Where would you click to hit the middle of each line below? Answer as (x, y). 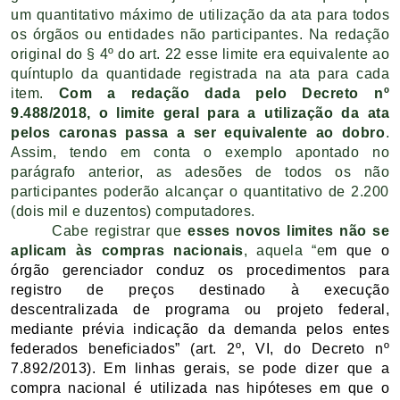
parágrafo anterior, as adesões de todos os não (200, 171)
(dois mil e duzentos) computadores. (133, 211)
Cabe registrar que (120, 230)
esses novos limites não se (289, 230)
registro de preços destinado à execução (200, 289)
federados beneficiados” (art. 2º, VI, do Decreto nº (200, 348)
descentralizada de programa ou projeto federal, (200, 309)
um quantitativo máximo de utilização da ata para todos (200, 14)
